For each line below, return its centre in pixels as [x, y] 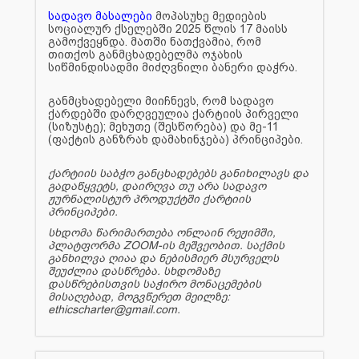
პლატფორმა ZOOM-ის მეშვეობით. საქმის [166, 245]
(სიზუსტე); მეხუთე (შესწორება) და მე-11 [163, 126]
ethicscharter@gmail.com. [114, 309]
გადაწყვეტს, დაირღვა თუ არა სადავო [157, 186]
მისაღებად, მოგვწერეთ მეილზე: [139, 296]
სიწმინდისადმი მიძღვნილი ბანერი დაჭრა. [173, 67]
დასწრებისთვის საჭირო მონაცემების [155, 283]
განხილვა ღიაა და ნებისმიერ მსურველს [163, 258]
